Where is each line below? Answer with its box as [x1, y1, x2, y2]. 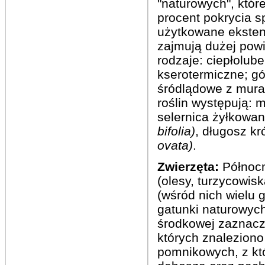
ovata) [157, 138, 193, 152]
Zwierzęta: [157, 160, 219, 173]
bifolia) [157, 124, 195, 138]
